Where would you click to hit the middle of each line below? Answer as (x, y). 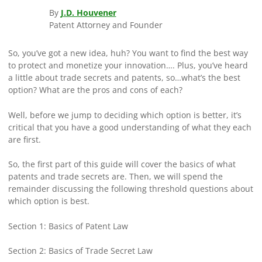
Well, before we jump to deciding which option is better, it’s (125, 115)
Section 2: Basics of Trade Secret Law (80, 251)
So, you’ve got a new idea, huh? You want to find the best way (128, 53)
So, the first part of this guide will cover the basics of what (122, 164)
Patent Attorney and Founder (106, 25)
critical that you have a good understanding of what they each (130, 127)
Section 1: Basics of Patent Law (68, 226)
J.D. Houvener (88, 12)
